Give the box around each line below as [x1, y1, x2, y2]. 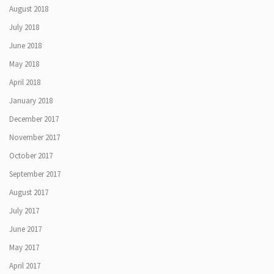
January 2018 [9, 95, 53, 106]
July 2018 [9, 21, 39, 32]
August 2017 [9, 187, 48, 198]
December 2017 [9, 113, 59, 124]
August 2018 [9, 3, 48, 14]
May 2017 [9, 242, 39, 253]
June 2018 [9, 40, 42, 51]
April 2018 [9, 76, 40, 87]
